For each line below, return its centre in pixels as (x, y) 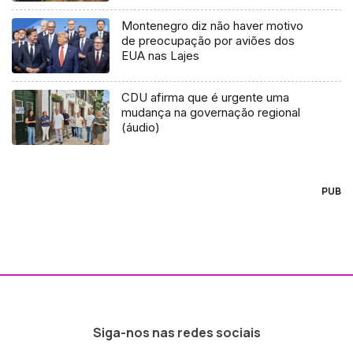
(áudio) (141, 128)
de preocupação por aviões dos (208, 41)
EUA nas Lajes (161, 56)
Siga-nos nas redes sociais (176, 332)
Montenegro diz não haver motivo (213, 26)
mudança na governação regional (211, 113)
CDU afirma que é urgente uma (206, 98)
